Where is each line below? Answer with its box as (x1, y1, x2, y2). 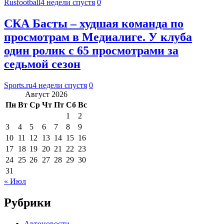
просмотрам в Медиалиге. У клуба (4, 30, 192, 43)
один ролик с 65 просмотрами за (4, 43, 178, 57)
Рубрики (4, 195, 51, 209)
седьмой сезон (4, 57, 80, 70)
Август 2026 (25, 89, 67, 98)
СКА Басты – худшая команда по (4, 16, 183, 30)
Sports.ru (4, 80, 32, 89)
